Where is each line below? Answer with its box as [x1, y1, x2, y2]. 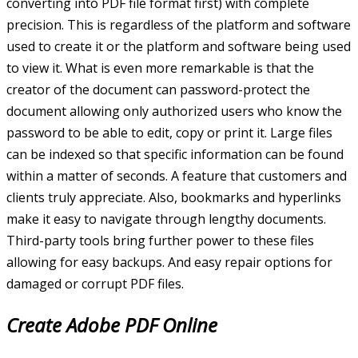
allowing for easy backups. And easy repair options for [6, 253, 332, 271]
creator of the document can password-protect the [6, 80, 310, 98]
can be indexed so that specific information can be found [6, 145, 344, 163]
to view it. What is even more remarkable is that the [6, 58, 314, 77]
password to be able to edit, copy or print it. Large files [6, 123, 332, 141]
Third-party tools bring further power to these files [6, 231, 314, 249]
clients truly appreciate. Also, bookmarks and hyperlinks [6, 188, 341, 206]
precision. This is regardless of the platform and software [6, 15, 351, 34]
